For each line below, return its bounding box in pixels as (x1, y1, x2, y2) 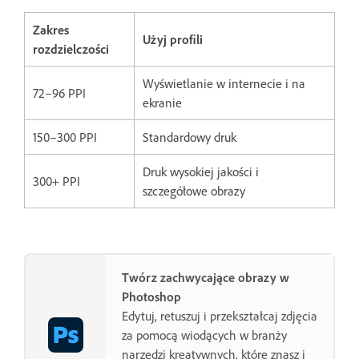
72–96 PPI (33, 84, 86, 101)
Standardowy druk (143, 128, 236, 145)
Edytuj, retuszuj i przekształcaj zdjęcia (122, 307, 317, 324)
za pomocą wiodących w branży (122, 326, 287, 343)
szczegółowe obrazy (143, 182, 245, 199)
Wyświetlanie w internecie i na (143, 75, 305, 91)
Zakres (33, 21, 69, 38)
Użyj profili (143, 30, 203, 47)
